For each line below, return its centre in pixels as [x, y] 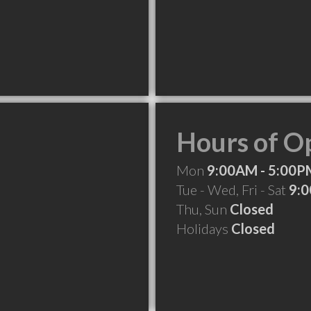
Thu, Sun [203, 209]
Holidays [204, 228]
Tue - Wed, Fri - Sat [233, 190]
